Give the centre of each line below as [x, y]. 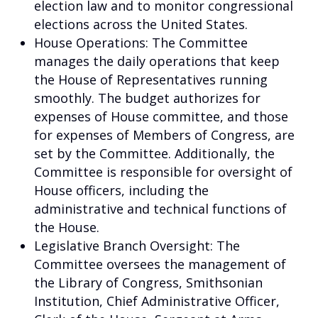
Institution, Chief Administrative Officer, [157, 301]
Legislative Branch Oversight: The [137, 245]
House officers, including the [121, 190]
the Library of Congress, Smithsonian [148, 282]
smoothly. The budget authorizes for [147, 98]
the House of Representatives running [151, 79]
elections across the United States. [141, 24]
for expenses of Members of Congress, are [164, 135]
